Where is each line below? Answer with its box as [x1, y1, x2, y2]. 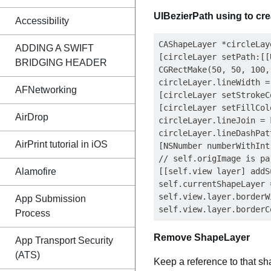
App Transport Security [15, 235, 113, 246]
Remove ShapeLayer [154, 232, 250, 243]
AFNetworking [15, 85, 77, 95]
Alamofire [15, 166, 56, 177]
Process [15, 208, 50, 218]
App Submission [15, 194, 86, 204]
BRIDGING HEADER [15, 57, 107, 68]
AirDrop [15, 112, 48, 122]
